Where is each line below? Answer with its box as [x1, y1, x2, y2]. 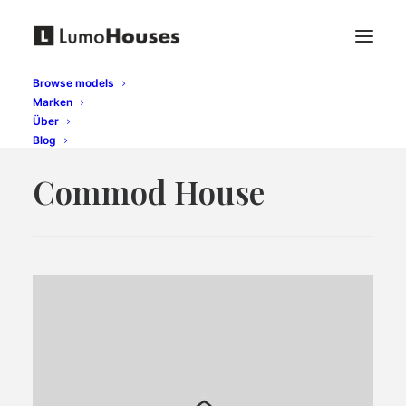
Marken [33, 95, 72, 109]
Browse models [33, 76, 114, 90]
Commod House [33, 170, 265, 213]
